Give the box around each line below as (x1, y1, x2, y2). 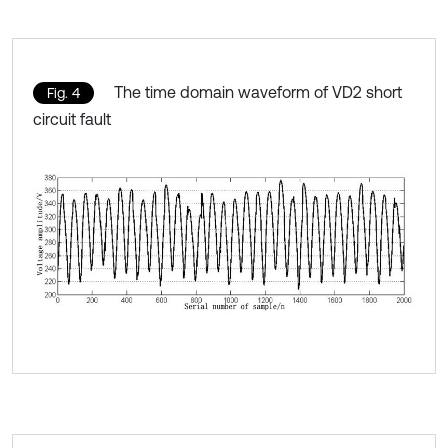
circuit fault (33, 110, 111, 129)
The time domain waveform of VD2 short (114, 83, 402, 102)
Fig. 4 (47, 85, 80, 102)
